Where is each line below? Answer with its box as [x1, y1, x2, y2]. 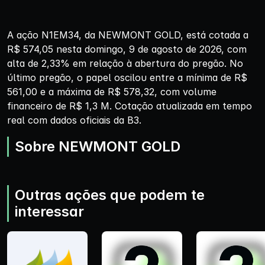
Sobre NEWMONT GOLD [15, 137, 180, 155]
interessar [15, 202, 84, 220]
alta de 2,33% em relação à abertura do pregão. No [7, 57, 243, 69]
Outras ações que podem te [15, 186, 205, 203]
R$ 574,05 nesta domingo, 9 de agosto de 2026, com [7, 43, 247, 55]
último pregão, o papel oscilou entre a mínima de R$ [7, 71, 247, 83]
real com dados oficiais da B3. [7, 114, 141, 126]
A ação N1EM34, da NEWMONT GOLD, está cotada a [7, 28, 248, 41]
